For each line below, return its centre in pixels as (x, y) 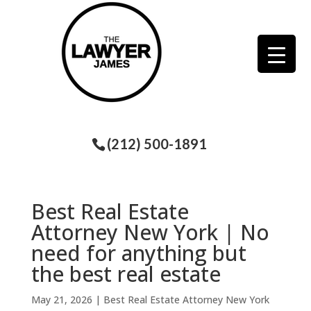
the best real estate (126, 274)
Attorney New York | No (150, 232)
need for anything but (138, 253)
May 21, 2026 (61, 299)
